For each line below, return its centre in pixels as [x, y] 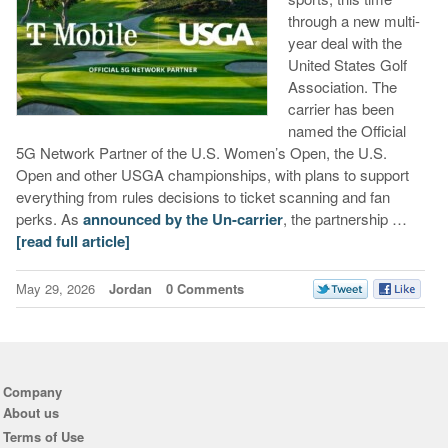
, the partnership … [344, 219]
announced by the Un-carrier [182, 219]
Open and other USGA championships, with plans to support [212, 175]
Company [32, 391]
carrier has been [340, 109]
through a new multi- [353, 21]
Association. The [342, 87]
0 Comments [204, 289]
